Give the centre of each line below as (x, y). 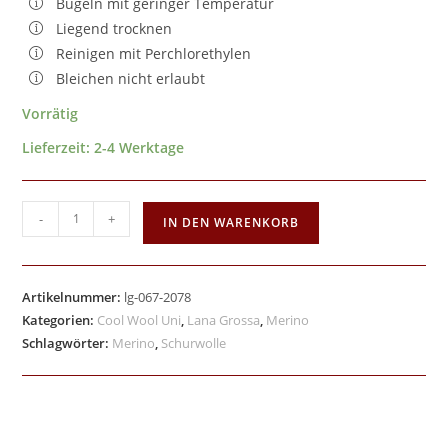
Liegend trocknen (114, 28)
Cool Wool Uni (139, 319)
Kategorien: (60, 319)
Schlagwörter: (67, 342)
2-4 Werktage (139, 147)
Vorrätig (50, 113)
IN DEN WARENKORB (231, 222)
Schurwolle (194, 342)
